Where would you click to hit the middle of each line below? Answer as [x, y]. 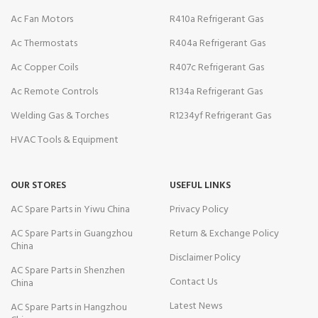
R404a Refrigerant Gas [218, 43]
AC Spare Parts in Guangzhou [72, 234]
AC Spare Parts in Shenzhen [68, 270]
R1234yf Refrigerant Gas [220, 116]
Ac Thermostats [44, 43]
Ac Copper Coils [44, 67]
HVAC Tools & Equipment [65, 140]
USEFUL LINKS [200, 185]
